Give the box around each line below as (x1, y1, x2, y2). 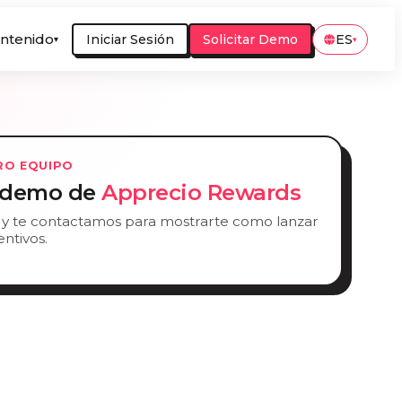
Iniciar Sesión (86, 31, 175, 48)
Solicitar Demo (203, 31, 299, 48)
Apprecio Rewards (101, 179, 301, 205)
